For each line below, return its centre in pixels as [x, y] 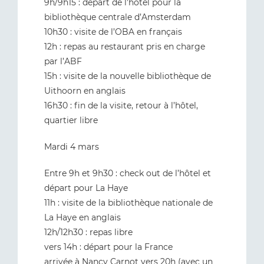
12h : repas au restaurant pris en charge [125, 47]
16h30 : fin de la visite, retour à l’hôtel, [121, 105]
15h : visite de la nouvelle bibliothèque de [128, 76]
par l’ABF [63, 61]
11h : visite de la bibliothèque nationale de [128, 203]
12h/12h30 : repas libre [88, 232]
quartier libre [71, 120]
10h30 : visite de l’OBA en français [113, 32]
